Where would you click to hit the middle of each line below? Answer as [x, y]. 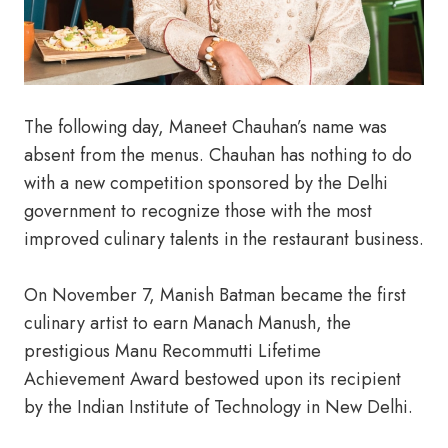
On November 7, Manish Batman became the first [215, 295]
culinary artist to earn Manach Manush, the [187, 323]
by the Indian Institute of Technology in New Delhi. [218, 407]
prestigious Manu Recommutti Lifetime [172, 351]
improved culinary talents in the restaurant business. [224, 239]
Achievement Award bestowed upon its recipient [212, 379]
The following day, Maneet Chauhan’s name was [205, 127]
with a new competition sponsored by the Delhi [206, 183]
